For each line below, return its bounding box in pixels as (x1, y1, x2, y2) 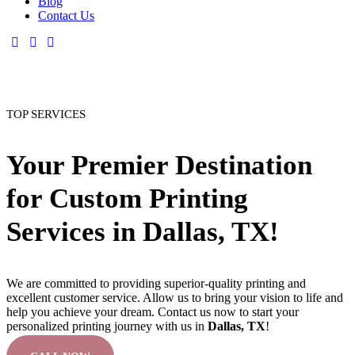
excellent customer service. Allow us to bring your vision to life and (6, 290, 343, 304)
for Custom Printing (6, 182, 248, 214)
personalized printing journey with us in (6, 319, 208, 333)
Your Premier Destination (6, 149, 312, 181)
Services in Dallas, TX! (6, 216, 279, 247)
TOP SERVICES (6, 107, 86, 120)
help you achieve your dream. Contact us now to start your (6, 304, 299, 319)
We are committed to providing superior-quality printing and (6, 276, 306, 290)
